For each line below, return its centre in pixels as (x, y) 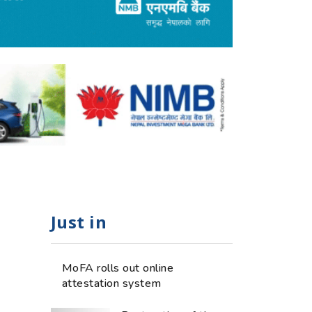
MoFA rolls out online (118, 268)
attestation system (112, 283)
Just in (79, 221)
